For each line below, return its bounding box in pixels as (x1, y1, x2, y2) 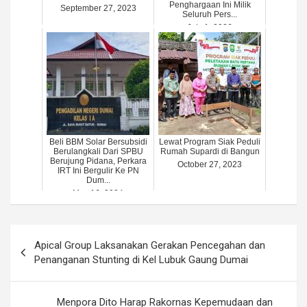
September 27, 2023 (60, 3, 136, 14)
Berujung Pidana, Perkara (49, 156, 147, 167)
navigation (10, 247, 90, 267)
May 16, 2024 (73, 188, 123, 199)
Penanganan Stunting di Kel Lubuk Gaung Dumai (34, 254, 248, 267)
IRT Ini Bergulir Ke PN (57, 166, 139, 176)
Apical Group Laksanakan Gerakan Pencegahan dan (34, 239, 265, 252)
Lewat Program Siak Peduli (159, 137, 260, 147)
